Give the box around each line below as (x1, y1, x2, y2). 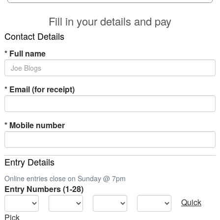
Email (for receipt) (7, 83, 75, 95)
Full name (7, 48, 46, 59)
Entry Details (4, 155, 55, 168)
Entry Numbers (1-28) (4, 183, 83, 194)
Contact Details (4, 29, 64, 42)
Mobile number (7, 119, 65, 131)
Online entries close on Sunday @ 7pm (4, 173, 126, 183)
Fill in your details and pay (49, 13, 171, 28)
